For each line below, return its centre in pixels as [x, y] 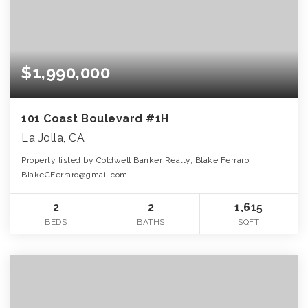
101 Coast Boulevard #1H [95, 119]
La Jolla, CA [53, 138]
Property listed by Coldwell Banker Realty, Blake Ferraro [135, 161]
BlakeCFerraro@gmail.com [75, 175]
